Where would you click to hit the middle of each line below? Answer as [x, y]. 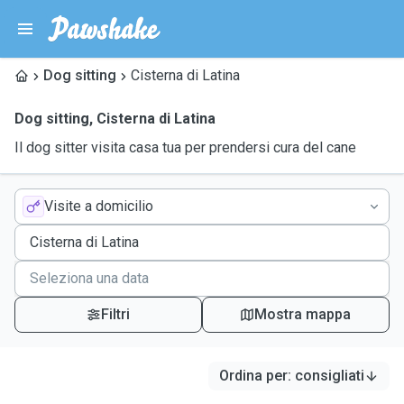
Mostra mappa [303, 314]
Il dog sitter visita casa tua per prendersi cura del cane [185, 147]
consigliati [330, 376]
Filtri [115, 314]
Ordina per [253, 376]
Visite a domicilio [99, 206]
